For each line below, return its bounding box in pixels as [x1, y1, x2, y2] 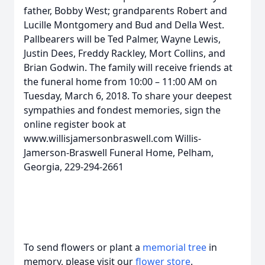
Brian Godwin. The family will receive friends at [24, 61, 232, 74]
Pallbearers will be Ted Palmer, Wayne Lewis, [24, 33, 221, 46]
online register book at [24, 118, 126, 131]
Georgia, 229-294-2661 [24, 160, 124, 173]
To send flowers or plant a [24, 241, 143, 254]
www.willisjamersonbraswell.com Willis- [24, 132, 201, 145]
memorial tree [143, 241, 206, 254]
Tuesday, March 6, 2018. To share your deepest [24, 89, 232, 102]
